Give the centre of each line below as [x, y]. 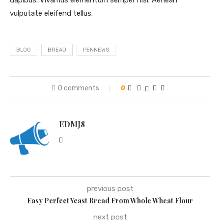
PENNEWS [96, 50]
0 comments [79, 88]
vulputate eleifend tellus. [51, 14]
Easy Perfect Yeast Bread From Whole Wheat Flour [110, 201]
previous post [110, 189]
